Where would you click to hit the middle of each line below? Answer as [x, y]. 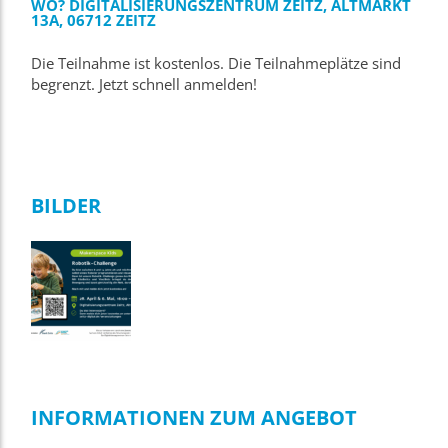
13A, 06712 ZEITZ [93, 20]
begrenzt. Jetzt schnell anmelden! [144, 84]
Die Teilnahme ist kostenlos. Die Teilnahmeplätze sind [216, 63]
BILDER [66, 204]
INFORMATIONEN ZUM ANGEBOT [194, 416]
